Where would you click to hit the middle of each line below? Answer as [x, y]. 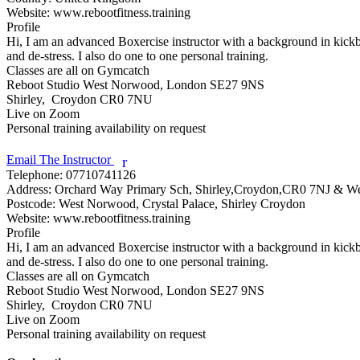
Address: [29, 189]
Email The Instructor [60, 159]
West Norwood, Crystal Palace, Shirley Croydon [180, 203]
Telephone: [35, 174]
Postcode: [31, 203]
